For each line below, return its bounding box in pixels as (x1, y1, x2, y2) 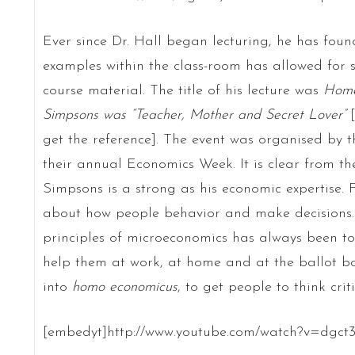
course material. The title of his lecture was (42, 82, 323, 98)
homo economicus (71, 279, 177, 295)
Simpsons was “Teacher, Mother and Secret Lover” (42, 107, 345, 123)
